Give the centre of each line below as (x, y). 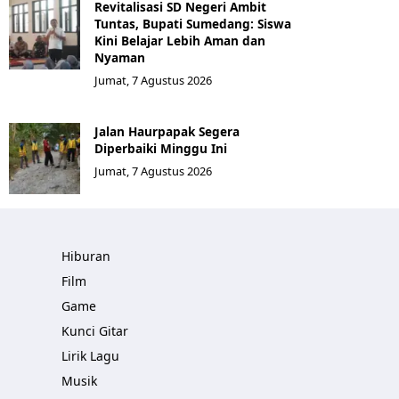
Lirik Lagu (90, 356)
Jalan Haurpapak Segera (167, 131)
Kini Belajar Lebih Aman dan (180, 41)
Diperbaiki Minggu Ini (161, 148)
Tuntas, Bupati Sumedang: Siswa (193, 24)
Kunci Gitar (95, 331)
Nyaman (120, 57)
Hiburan (86, 256)
